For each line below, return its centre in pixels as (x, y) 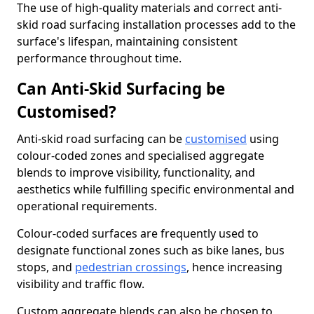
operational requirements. (87, 206)
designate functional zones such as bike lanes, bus (151, 250)
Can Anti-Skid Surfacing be (121, 89)
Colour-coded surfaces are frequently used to (138, 233)
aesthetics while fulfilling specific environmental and (156, 189)
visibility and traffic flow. (81, 284)
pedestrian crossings (131, 267)
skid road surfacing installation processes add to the (156, 25)
